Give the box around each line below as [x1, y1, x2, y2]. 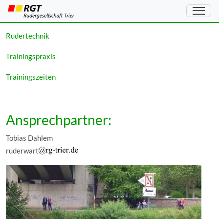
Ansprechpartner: [6, 112, 111, 128]
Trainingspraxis [6, 52, 56, 61]
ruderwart [6, 147, 39, 155]
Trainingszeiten [6, 73, 56, 81]
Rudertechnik [6, 32, 49, 40]
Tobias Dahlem [6, 134, 53, 142]
